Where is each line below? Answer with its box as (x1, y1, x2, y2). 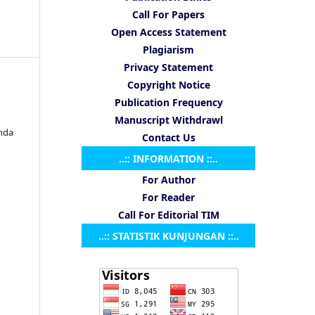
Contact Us (141, 130, 195, 144)
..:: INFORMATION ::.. (119, 151, 218, 165)
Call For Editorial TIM (117, 207, 219, 221)
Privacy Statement (124, 60, 213, 74)
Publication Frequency (114, 95, 223, 109)
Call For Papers (132, 7, 205, 21)
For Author (141, 172, 195, 186)
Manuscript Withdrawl (114, 112, 223, 127)
